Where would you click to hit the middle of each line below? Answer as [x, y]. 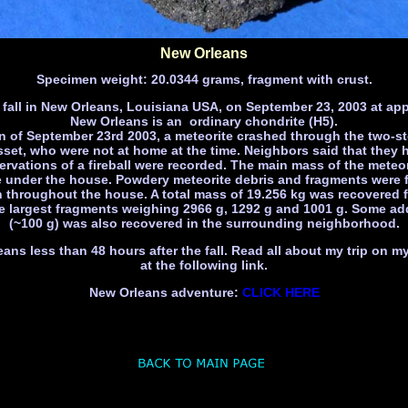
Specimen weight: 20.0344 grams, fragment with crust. [204, 79]
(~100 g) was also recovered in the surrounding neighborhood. [204, 223]
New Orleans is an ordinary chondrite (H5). [204, 121]
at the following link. [204, 265]
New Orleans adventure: [165, 292]
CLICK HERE [280, 292]
